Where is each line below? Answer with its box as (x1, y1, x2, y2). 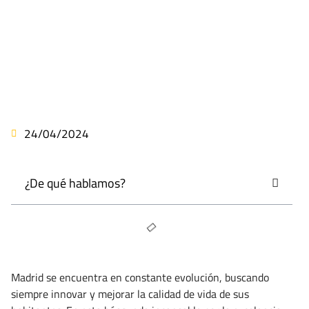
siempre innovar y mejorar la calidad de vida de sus (11, 286, 249, 303)
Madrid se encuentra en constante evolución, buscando (11, 269, 269, 286)
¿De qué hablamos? (25, 174, 126, 193)
